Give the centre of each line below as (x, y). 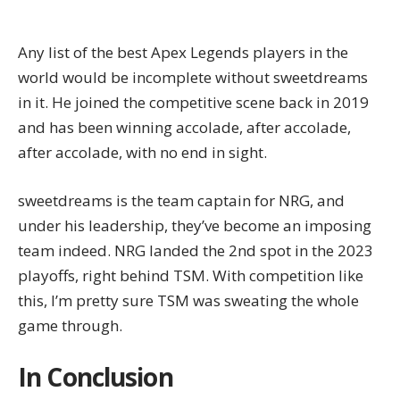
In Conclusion (96, 377)
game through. (70, 325)
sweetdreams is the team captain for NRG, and (181, 200)
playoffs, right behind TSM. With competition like (191, 275)
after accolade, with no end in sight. (142, 153)
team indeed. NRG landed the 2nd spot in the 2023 (196, 250)
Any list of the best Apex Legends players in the (183, 53)
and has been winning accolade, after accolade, (184, 128)
